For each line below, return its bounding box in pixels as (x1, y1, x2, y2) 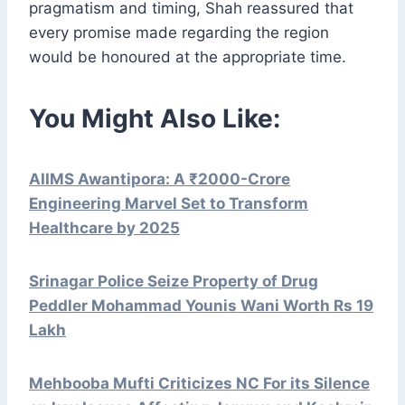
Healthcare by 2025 (29, 219, 180, 238)
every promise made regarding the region (29, 24, 329, 42)
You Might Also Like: (29, 103, 280, 135)
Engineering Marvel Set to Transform (29, 194, 308, 213)
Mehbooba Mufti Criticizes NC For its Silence (29, 374, 370, 393)
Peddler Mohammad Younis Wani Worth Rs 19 (29, 297, 373, 316)
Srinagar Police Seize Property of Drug (29, 272, 318, 291)
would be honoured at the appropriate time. (29, 48, 346, 67)
